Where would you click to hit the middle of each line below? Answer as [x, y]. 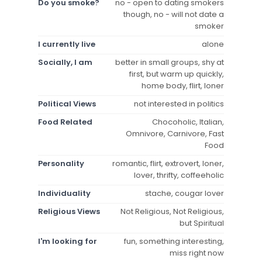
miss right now [197, 253]
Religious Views [69, 211]
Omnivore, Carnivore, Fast [175, 133]
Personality [61, 163]
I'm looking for [68, 241]
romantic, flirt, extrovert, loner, [168, 163]
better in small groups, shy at [170, 62]
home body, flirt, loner [183, 85]
